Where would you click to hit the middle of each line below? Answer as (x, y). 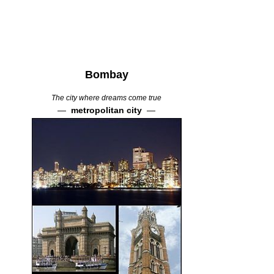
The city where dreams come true (106, 98)
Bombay (106, 75)
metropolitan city (106, 110)
